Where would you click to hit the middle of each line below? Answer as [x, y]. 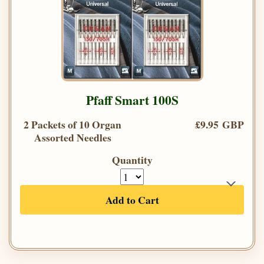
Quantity [132, 160]
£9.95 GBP [220, 125]
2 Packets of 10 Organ [72, 125]
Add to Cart [132, 200]
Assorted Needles [72, 138]
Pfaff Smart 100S [132, 100]
